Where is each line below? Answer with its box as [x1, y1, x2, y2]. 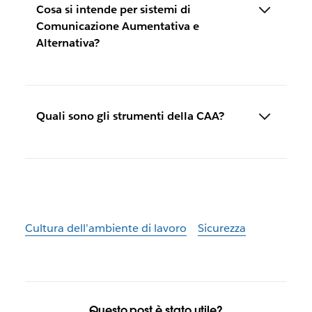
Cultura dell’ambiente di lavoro [24, 221, 187, 235]
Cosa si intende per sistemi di [36, 2, 191, 17]
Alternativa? [36, 36, 100, 50]
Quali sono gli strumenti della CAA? [36, 109, 224, 123]
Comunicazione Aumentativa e [36, 19, 199, 33]
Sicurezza [197, 221, 246, 235]
